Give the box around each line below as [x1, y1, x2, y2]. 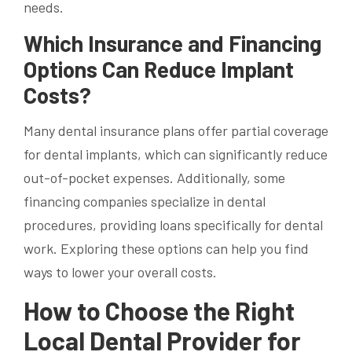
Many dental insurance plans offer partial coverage [24, 122, 328, 140]
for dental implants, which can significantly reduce [24, 145, 328, 163]
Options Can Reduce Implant [24, 56, 294, 83]
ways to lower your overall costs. [24, 263, 217, 281]
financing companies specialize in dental [24, 192, 266, 211]
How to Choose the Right [24, 295, 295, 326]
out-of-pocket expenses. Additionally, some [24, 169, 285, 187]
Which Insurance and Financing [24, 30, 321, 57]
